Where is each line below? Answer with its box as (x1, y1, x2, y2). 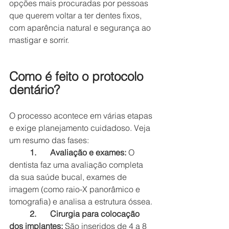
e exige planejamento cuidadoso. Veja (9, 122, 152, 133)
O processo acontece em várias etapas (9, 110, 154, 121)
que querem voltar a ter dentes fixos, (9, 10, 144, 20)
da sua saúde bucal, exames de (9, 171, 129, 182)
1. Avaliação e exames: (50, 147, 126, 157)
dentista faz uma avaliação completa (9, 159, 145, 170)
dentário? (9, 82, 60, 97)
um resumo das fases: (9, 134, 89, 145)
